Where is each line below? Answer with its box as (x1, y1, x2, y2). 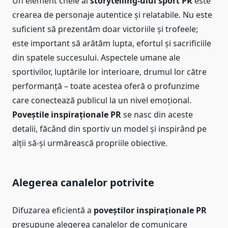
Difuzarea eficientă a (12, 205, 94, 216)
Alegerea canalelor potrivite (12, 176, 154, 190)
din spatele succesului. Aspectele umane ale (12, 52, 180, 64)
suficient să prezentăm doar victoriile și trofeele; (12, 23, 198, 35)
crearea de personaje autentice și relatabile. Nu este (12, 9, 212, 21)
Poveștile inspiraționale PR (12, 109, 121, 121)
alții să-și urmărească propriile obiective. (12, 137, 167, 149)
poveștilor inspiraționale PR (94, 205, 207, 216)
